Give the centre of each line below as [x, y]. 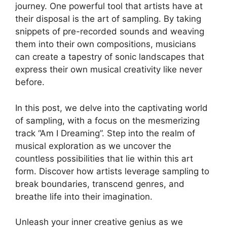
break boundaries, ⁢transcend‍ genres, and [100, 184]
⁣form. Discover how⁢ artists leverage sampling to [112, 171]
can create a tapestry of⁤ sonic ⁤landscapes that [110, 57]
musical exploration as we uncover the [93, 146]
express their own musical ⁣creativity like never [109, 70]
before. [30, 82]
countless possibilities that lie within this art [104, 158]
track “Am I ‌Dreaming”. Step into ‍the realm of [105, 133]
